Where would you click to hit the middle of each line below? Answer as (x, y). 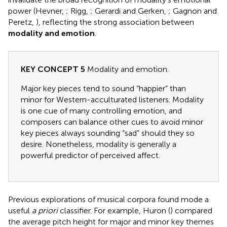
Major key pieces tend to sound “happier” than (103, 88)
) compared (191, 210)
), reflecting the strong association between (115, 22)
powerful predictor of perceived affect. (90, 155)
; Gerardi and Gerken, (129, 11)
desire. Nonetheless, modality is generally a (99, 144)
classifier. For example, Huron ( (114, 210)
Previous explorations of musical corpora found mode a (108, 199)
